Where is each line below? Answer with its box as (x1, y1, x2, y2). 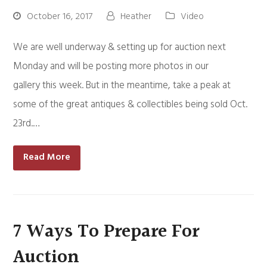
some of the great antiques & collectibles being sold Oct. (13, 97, 248, 113)
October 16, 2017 (27, 9, 93, 24)
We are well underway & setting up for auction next (13, 39, 226, 55)
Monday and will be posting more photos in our (13, 58, 209, 74)
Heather (120, 9, 152, 24)
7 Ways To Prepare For (13, 216, 200, 246)
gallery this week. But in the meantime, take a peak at (13, 77, 231, 94)
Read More (23, 150, 71, 166)
